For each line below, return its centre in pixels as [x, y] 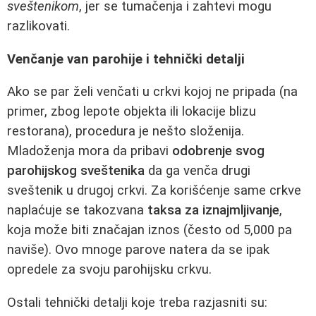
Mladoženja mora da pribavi [90, 151]
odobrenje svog [218, 151]
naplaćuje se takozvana [77, 211]
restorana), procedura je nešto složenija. [126, 132]
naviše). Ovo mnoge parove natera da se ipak [138, 250]
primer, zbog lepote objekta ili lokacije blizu [132, 112]
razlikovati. [38, 26]
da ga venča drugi [197, 171]
